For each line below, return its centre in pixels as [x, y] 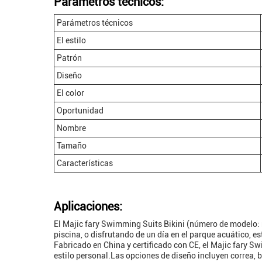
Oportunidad [80, 111]
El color [70, 93]
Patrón [69, 58]
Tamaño [72, 146]
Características [85, 163]
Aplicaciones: [88, 206]
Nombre [71, 128]
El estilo [71, 40]
